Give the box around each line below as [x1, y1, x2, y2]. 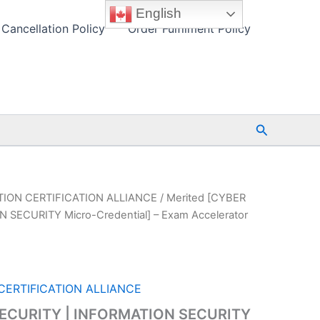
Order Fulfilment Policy [128, 21, 251, 36]
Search [254, 120, 297, 136]
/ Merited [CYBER [157, 191, 246, 204]
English [132, 5, 182, 21]
